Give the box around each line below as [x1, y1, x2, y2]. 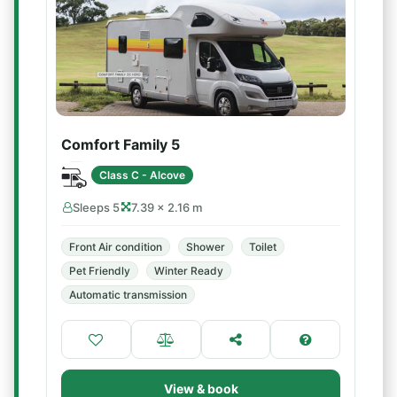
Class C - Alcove [99, 167, 185, 182]
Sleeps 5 [73, 200, 120, 214]
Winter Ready [154, 264, 223, 277]
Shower [186, 240, 225, 253]
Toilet [249, 240, 276, 253]
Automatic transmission [69, 288, 187, 301]
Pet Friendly [69, 264, 130, 277]
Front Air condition [69, 240, 162, 253]
